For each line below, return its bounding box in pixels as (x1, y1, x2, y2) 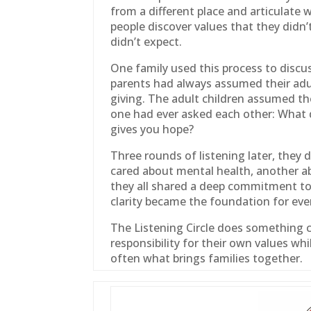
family (135, 60, 169, 76)
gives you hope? (110, 121, 194, 137)
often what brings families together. (110, 251, 303, 266)
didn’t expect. (110, 34, 183, 49)
